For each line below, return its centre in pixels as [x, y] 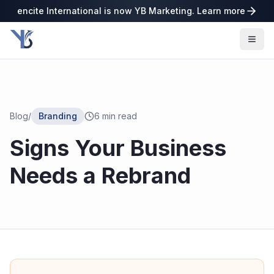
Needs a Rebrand [100, 176]
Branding [58, 116]
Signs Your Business [118, 148]
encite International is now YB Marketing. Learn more [131, 11]
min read [118, 116]
